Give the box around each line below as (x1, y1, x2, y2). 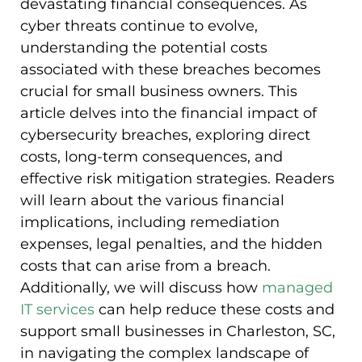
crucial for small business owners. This (20, 82, 297, 101)
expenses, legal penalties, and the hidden (20, 235, 322, 254)
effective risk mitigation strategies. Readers (20, 170, 335, 188)
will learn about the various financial (20, 192, 284, 210)
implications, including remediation (20, 213, 280, 232)
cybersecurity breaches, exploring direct (20, 126, 310, 145)
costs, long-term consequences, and (20, 148, 283, 166)
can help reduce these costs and (95, 301, 335, 319)
